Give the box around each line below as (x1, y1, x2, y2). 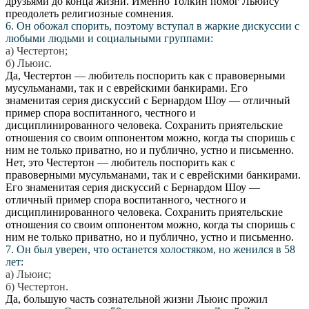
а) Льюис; (6, 268, 51, 280)
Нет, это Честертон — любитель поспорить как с (6, 156, 235, 168)
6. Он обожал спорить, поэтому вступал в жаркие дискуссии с (6, 19, 299, 32)
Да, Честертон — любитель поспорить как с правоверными (6, 69, 286, 81)
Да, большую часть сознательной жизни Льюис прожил (6, 292, 268, 305)
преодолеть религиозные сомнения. (6, 7, 174, 19)
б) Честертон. (6, 280, 68, 292)
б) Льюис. (6, 57, 52, 69)
